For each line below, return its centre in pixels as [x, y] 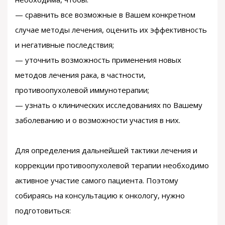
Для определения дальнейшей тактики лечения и [106, 150]
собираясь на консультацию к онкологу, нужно [100, 195]
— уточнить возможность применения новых [98, 60]
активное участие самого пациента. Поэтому [97, 180]
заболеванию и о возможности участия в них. [98, 120]
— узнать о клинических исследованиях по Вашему [109, 105]
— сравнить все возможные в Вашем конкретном [105, 15]
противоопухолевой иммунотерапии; [82, 90]
